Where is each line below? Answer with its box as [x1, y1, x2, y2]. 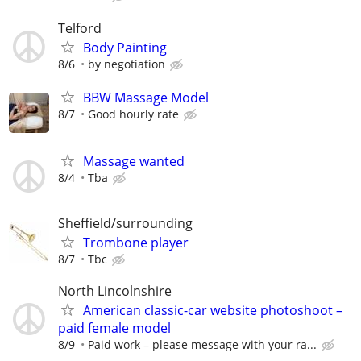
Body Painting [83, 38, 167, 56]
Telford [58, 19, 102, 37]
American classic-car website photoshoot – [83, 301, 342, 320]
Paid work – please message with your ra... [88, 337, 317, 353]
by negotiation [88, 56, 165, 72]
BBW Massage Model [83, 88, 209, 106]
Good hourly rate [88, 106, 179, 122]
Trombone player [83, 234, 189, 252]
